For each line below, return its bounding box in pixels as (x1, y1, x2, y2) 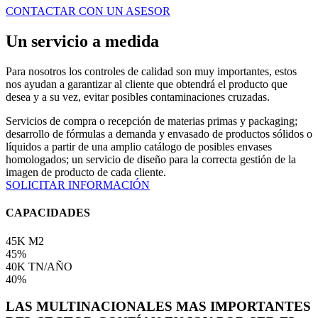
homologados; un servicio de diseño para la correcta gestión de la (6, 153, 296, 166)
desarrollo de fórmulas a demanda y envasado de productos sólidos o (6, 128, 312, 141)
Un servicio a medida (6, 32, 159, 51)
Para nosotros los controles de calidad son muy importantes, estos (6, 65, 297, 78)
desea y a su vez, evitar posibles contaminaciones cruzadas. (6, 91, 270, 104)
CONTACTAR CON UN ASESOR (6, 5, 170, 18)
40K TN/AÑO (6, 260, 72, 273)
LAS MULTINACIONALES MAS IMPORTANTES (6, 299, 311, 314)
